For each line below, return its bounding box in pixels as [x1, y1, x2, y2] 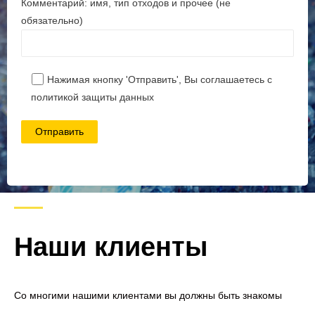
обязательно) [21, 15, 83, 27]
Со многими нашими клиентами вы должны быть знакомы [14, 290, 282, 301]
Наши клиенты [14, 231, 207, 262]
